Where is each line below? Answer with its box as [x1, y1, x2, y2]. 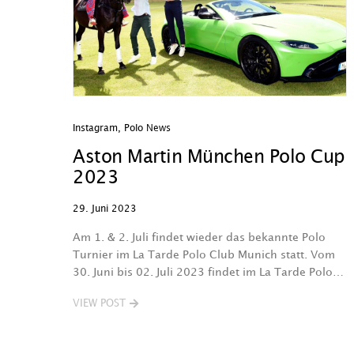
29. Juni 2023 [73, 205, 137, 213]
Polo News [124, 124, 171, 133]
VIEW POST [73, 299, 126, 308]
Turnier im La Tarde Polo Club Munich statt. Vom [73, 250, 335, 260]
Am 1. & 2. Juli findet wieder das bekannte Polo [73, 232, 326, 243]
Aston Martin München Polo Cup [73, 149, 345, 166]
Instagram [73, 124, 118, 133]
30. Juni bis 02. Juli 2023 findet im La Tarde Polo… [73, 267, 344, 277]
